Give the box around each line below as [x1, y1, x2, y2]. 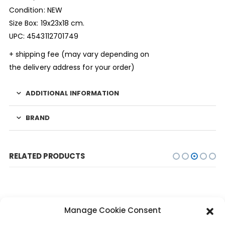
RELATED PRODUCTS [9, 150, 85, 161]
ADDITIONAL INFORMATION [25, 88, 119, 98]
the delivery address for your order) [9, 62, 135, 72]
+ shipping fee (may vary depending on [9, 49, 150, 59]
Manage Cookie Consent [64, 205, 161, 215]
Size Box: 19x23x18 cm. [9, 18, 85, 28]
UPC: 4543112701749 [9, 31, 79, 41]
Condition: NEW [9, 5, 62, 15]
